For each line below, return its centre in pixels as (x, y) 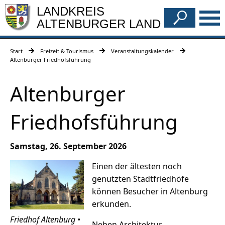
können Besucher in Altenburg (150, 192)
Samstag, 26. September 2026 (68, 146)
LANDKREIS (71, 11)
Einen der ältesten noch (137, 166)
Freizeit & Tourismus (67, 51)
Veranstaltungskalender (142, 51)
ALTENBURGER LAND (99, 24)
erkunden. (112, 204)
